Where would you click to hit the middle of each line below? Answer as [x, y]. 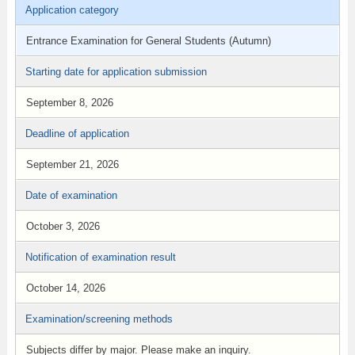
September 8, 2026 [69, 103]
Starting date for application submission [116, 72]
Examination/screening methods [99, 319]
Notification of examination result [100, 257]
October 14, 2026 [65, 288]
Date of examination [71, 195]
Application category [72, 10]
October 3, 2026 [63, 226]
